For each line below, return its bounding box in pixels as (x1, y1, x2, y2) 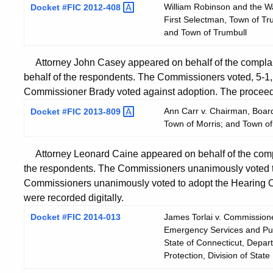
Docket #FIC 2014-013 (30, 211, 121, 222)
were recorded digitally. (24, 192, 124, 203)
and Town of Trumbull (164, 27, 247, 37)
